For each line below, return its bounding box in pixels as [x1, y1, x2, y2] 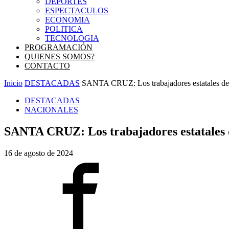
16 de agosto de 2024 [4, 148, 73, 157]
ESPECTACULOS [45, 6, 108, 15]
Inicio [4, 79, 22, 87]
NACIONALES [25, 105, 78, 114]
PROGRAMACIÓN [25, 43, 93, 52]
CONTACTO [25, 61, 70, 70]
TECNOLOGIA [45, 34, 99, 42]
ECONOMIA [45, 15, 90, 24]
